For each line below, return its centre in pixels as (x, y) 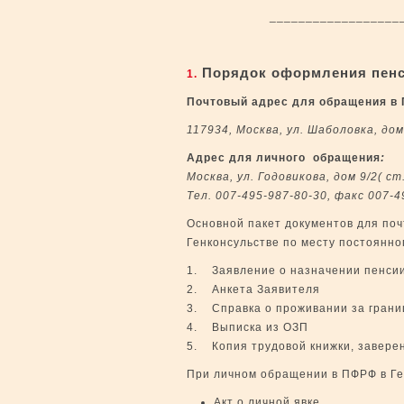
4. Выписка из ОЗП (248, 327)
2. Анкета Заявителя (253, 289)
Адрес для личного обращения (284, 158)
